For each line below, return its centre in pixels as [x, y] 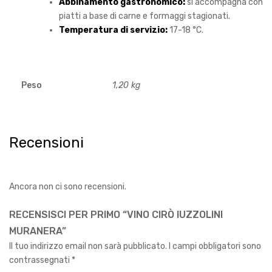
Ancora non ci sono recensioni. [68, 186]
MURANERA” [38, 231]
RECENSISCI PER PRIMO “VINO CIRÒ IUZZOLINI [116, 214]
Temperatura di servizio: [114, 30]
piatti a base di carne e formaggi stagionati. [144, 16]
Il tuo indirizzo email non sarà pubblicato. [88, 246]
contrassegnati [40, 260]
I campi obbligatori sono [215, 246]
